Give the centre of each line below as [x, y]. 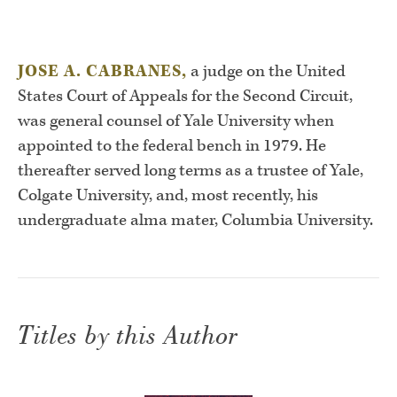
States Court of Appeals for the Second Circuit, [185, 96]
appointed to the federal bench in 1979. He [172, 145]
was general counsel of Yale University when [176, 121]
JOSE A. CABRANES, [102, 71]
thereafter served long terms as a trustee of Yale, [191, 170]
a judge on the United [266, 71]
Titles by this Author [128, 336]
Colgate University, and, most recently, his [168, 195]
